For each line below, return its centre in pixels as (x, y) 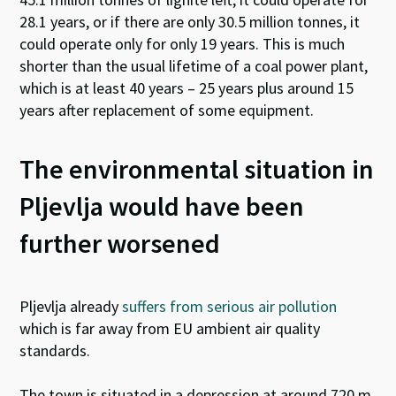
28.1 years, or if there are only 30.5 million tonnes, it (190, 22)
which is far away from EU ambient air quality (170, 329)
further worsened (120, 244)
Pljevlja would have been (162, 206)
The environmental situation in (197, 169)
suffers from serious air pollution (230, 307)
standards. (55, 351)
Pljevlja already (71, 307)
